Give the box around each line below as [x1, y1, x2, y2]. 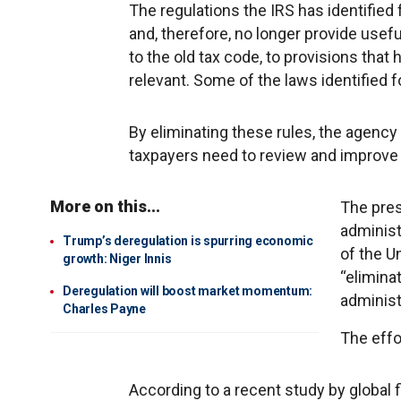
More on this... [50, 197, 160, 216]
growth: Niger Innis [63, 252, 172, 266]
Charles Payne [63, 302, 146, 316]
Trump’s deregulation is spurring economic [63, 234, 313, 248]
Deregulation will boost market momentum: [63, 284, 312, 298]
